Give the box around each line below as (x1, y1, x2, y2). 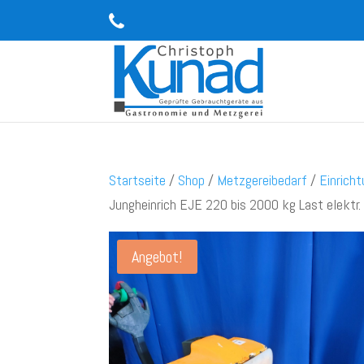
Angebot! (132, 246, 184, 267)
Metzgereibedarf (217, 171, 308, 189)
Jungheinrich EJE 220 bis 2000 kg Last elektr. (109, 195, 362, 214)
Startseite (109, 171, 167, 189)
